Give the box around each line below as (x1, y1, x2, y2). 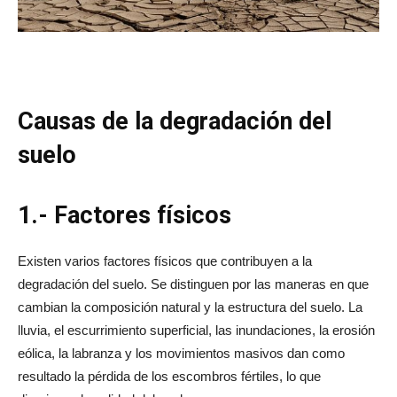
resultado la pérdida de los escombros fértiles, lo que (18, 368, 321, 384)
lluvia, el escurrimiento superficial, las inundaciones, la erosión (18, 322, 375, 338)
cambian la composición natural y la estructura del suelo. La (18, 299, 362, 315)
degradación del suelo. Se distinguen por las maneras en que (18, 276, 369, 292)
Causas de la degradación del (18, 106, 331, 136)
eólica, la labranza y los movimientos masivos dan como (18, 345, 345, 361)
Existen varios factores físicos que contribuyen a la (18, 253, 312, 269)
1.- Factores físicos (18, 200, 231, 230)
